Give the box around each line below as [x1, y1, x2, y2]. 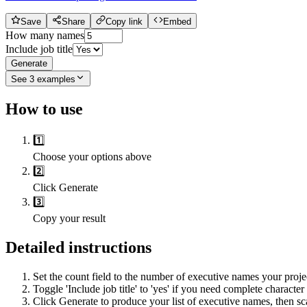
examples [37, 73, 75, 84]
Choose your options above [33, 150, 151, 162]
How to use [5, 99, 83, 118]
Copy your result [33, 212, 106, 224]
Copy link [106, 16, 143, 27]
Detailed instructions [5, 238, 151, 256]
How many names [5, 29, 84, 41]
